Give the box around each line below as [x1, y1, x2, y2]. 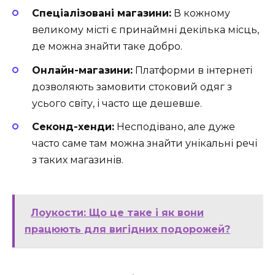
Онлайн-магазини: [32, 64, 133, 76]
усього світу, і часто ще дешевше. [32, 97, 202, 109]
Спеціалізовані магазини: [32, 7, 171, 20]
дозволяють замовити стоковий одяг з [32, 80, 232, 93]
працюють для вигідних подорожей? [25, 223, 230, 235]
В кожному [171, 7, 230, 20]
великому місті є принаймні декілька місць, [32, 24, 259, 36]
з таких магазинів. [32, 153, 123, 166]
